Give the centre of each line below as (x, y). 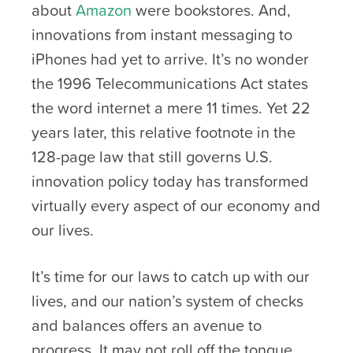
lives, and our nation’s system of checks (167, 301)
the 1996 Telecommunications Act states (170, 83)
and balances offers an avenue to (147, 325)
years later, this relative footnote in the (163, 132)
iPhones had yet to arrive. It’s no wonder (170, 59)
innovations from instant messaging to (162, 34)
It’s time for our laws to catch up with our (171, 276)
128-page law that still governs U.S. (152, 156)
